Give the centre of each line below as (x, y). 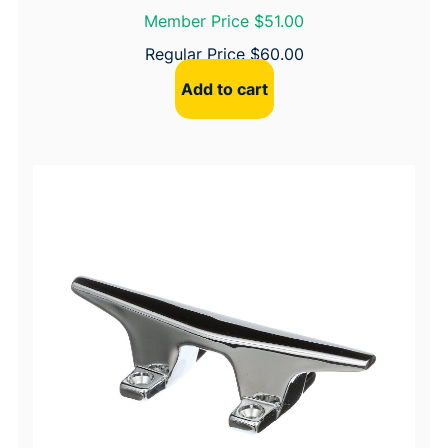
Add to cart (224, 88)
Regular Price (197, 54)
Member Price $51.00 (224, 21)
